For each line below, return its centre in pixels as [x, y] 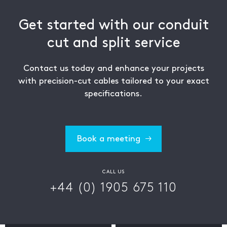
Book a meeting [108, 139]
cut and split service [113, 43]
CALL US [113, 172]
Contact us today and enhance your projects [113, 68]
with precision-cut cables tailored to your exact [113, 81]
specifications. [113, 93]
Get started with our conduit [113, 25]
